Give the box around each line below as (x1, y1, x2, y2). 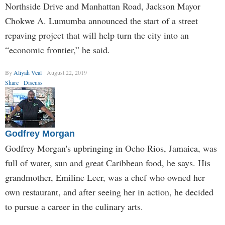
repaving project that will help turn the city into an (5, 29, 189, 41)
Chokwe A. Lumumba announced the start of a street (5, 15, 198, 27)
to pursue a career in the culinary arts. (5, 200, 143, 212)
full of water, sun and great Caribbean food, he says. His (5, 157, 210, 169)
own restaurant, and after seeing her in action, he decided (5, 186, 213, 198)
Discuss (24, 78, 43, 86)
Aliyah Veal (14, 68, 42, 76)
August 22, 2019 (47, 68, 87, 76)
